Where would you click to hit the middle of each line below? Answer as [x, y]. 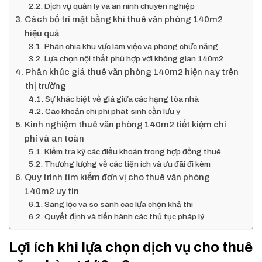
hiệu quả [42, 33]
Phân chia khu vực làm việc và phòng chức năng [131, 46]
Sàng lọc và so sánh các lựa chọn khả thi [118, 204]
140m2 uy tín [52, 191]
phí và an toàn [55, 139]
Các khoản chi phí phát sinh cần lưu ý [112, 111]
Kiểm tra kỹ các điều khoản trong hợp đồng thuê [132, 152]
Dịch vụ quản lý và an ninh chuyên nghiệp [119, 6]
